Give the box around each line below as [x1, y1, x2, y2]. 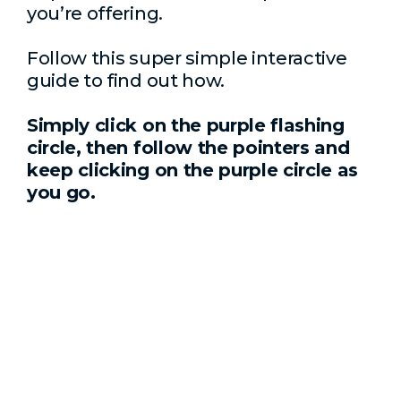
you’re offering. [27, 3, 163, 24]
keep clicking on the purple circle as [27, 159, 359, 181]
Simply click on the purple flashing [27, 115, 345, 136]
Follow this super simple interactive [27, 47, 347, 69]
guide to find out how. [27, 70, 225, 91]
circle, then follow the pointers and [27, 137, 350, 158]
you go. [27, 182, 96, 203]
